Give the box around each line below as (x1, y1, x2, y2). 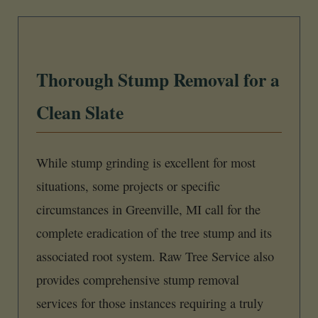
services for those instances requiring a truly (36, 294, 263, 312)
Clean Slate (36, 99, 124, 126)
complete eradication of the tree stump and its (36, 224, 272, 241)
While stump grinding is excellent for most (36, 153, 256, 171)
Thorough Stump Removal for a (36, 66, 280, 94)
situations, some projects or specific (36, 177, 220, 194)
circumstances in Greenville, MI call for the (36, 200, 261, 218)
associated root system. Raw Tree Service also (36, 247, 274, 265)
